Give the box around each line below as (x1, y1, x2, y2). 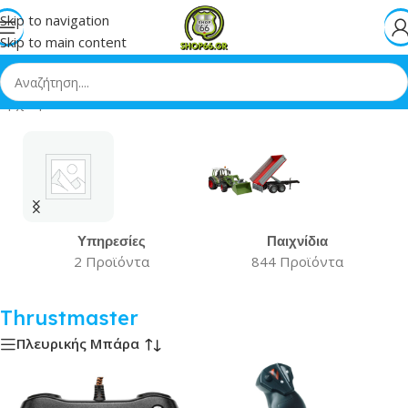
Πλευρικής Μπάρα (16, 334, 139, 353)
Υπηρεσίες (76, 232, 146, 250)
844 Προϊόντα (250, 252, 343, 270)
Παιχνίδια (266, 232, 328, 250)
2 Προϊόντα (73, 252, 149, 270)
